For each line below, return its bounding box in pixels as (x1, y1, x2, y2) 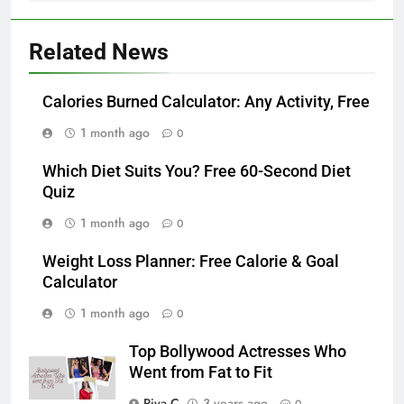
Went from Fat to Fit (129, 363, 272, 381)
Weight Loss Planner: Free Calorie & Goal (42, 252, 339, 271)
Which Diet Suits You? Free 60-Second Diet (42, 161, 351, 180)
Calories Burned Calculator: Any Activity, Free (42, 92, 370, 111)
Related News (29, 38, 169, 65)
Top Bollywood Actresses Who (129, 342, 346, 361)
